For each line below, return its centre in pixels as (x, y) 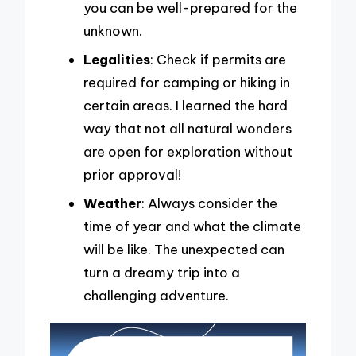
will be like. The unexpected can (184, 249)
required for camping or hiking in (187, 82)
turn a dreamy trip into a (162, 272)
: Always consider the (209, 203)
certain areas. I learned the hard (186, 105)
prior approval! (132, 174)
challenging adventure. (156, 295)
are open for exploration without (188, 151)
